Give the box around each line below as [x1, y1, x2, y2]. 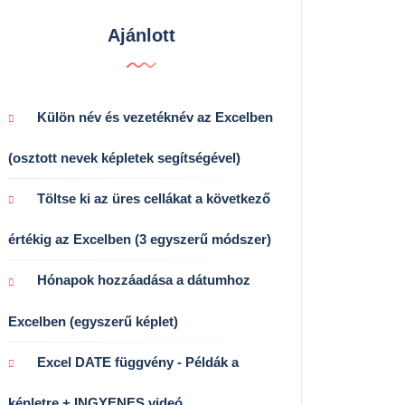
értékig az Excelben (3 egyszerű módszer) [8, 231, 271, 248]
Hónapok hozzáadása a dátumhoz [37, 272, 250, 288]
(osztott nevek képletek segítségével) [8, 150, 240, 166]
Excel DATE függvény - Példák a [37, 353, 239, 370]
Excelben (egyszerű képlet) [8, 313, 178, 329]
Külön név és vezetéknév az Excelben [37, 109, 273, 126]
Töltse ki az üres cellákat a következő [37, 191, 270, 207]
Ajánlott [107, 25, 175, 46]
